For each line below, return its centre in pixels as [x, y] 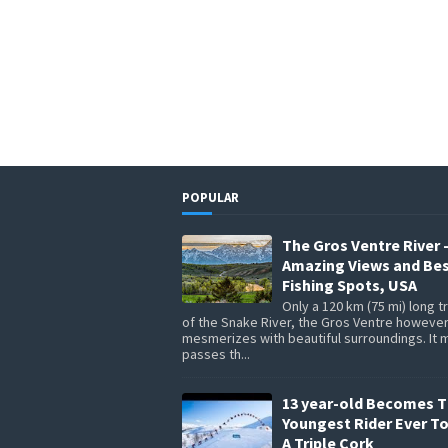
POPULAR [210, 197]
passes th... [216, 353]
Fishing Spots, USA [349, 285]
